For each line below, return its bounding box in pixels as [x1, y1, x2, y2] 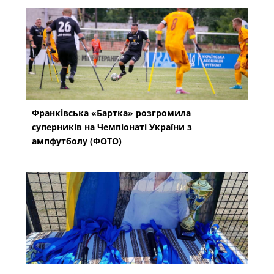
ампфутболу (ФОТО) [32, 135, 122, 147]
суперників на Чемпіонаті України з [32, 120, 193, 133]
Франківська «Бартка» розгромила [32, 106, 191, 119]
